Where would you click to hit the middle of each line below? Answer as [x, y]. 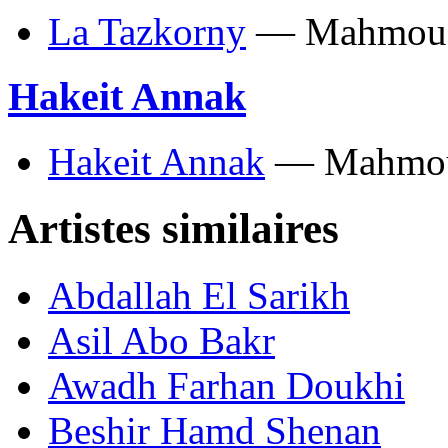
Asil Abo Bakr [161, 340]
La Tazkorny [147, 32]
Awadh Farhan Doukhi [226, 385]
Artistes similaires [173, 228]
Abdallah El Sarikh [199, 295]
